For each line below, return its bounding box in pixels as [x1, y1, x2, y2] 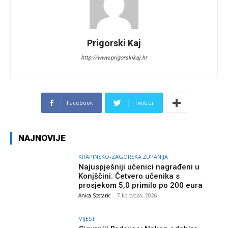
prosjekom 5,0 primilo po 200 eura [78, 181, 203, 190]
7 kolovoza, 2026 [117, 192, 158, 199]
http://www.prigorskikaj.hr [81, 54, 147, 62]
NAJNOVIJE [18, 133, 66, 144]
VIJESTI [79, 214, 97, 222]
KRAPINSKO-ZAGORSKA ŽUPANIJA [78, 153, 168, 161]
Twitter [134, 99, 154, 107]
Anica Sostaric [78, 192, 111, 199]
